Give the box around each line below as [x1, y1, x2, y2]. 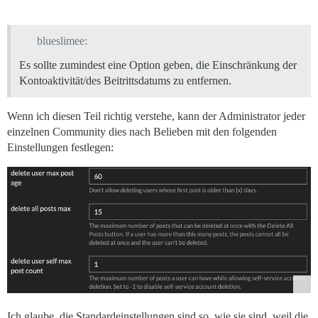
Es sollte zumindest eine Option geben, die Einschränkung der [19, 59, 297, 72]
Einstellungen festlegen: [7, 141, 114, 154]
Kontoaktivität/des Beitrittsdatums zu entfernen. [19, 75, 231, 87]
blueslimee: [36, 35, 87, 48]
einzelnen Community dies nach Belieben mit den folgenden [7, 126, 277, 138]
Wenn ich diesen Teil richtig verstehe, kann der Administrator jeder [7, 110, 305, 123]
